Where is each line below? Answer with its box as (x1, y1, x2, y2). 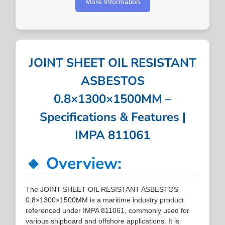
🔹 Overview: (26, 152, 122, 174)
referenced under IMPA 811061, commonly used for (26, 206, 190, 214)
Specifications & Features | (39, 108, 186, 125)
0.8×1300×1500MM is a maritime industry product (26, 195, 184, 204)
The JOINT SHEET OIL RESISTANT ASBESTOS (26, 185, 179, 193)
